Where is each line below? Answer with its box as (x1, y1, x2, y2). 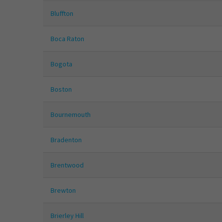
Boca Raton (51, 34, 84, 44)
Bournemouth (51, 110, 91, 119)
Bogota (51, 59, 72, 69)
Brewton (51, 186, 76, 195)
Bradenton (51, 135, 82, 145)
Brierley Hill (51, 211, 84, 221)
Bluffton (51, 9, 73, 18)
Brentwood (51, 161, 84, 170)
